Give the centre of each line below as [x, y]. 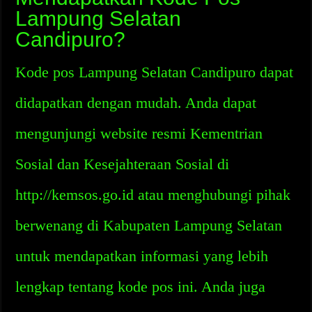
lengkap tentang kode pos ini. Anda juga [141, 287]
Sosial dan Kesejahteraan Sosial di [123, 164]
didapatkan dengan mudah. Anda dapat [136, 103]
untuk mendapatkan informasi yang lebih [142, 256]
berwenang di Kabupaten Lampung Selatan [149, 225]
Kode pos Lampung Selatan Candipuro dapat [155, 72]
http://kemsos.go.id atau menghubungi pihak [153, 195]
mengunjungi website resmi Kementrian [139, 133]
